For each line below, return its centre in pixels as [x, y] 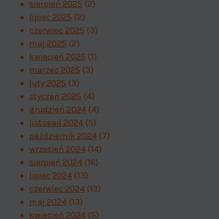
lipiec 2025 [51, 17]
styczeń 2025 [55, 96]
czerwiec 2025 [57, 30]
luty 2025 [48, 83]
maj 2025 [48, 43]
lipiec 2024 [51, 175]
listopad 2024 [56, 122]
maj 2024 [48, 202]
